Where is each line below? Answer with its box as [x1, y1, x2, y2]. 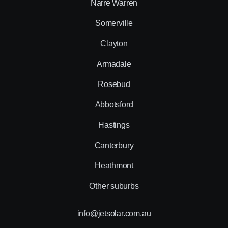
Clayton [100, 39, 128, 48]
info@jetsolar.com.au [77, 209, 151, 218]
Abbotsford [95, 100, 133, 109]
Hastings [98, 120, 130, 129]
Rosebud [98, 79, 130, 89]
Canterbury [94, 140, 134, 150]
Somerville [95, 18, 133, 27]
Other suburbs [89, 181, 139, 190]
